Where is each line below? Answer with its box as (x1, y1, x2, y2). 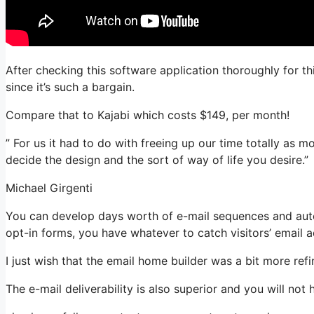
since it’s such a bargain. (6, 80, 135, 94)
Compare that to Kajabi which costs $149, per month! (6, 108, 289, 122)
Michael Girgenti (6, 181, 93, 195)
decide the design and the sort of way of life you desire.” (6, 153, 308, 167)
